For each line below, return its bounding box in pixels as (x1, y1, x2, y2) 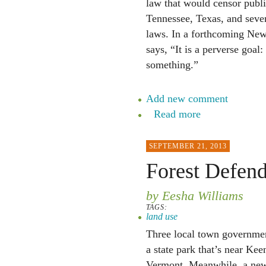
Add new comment (145, 93, 228, 104)
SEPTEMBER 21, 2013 (148, 142, 227, 150)
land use (145, 211, 178, 221)
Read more (153, 108, 201, 120)
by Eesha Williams (145, 188, 243, 203)
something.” (145, 59, 198, 71)
